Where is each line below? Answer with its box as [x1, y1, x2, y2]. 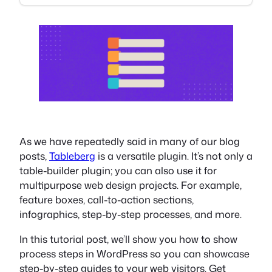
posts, [19, 149, 49, 163]
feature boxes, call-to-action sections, [19, 192, 194, 207]
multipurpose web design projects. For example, [19, 178, 242, 192]
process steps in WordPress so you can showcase [19, 246, 250, 260]
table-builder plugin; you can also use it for [19, 163, 217, 178]
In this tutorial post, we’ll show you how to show [19, 231, 237, 246]
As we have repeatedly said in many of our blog [19, 134, 240, 149]
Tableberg [49, 149, 95, 163]
